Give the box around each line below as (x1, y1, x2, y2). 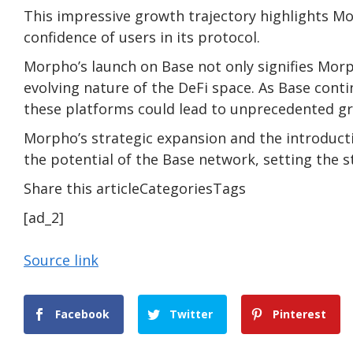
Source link (24, 250, 98, 269)
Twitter (169, 306, 214, 321)
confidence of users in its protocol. (24, 27, 260, 46)
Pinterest (273, 306, 327, 321)
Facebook (55, 306, 110, 321)
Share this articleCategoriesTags (24, 178, 246, 198)
